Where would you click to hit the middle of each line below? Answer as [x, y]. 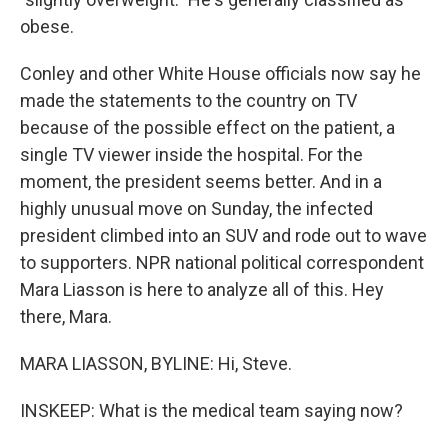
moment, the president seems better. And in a [201, 181]
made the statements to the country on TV [188, 100]
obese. [47, 26]
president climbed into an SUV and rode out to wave [223, 235]
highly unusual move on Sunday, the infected [196, 208]
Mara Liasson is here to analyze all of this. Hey [202, 289]
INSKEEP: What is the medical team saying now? [211, 410]
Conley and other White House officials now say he [220, 73]
